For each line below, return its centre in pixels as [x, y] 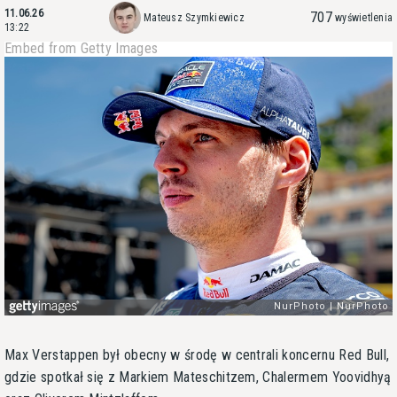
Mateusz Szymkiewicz [194, 18]
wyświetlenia [364, 18]
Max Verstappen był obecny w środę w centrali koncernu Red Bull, [197, 354]
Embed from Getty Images [82, 48]
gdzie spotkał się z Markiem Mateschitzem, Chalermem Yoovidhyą [198, 377]
